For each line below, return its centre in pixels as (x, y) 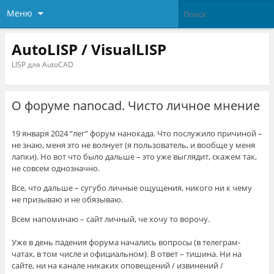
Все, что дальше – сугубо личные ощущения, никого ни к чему (131, 188)
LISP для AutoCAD (42, 64)
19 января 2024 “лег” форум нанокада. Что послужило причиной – (137, 134)
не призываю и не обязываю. (67, 200)
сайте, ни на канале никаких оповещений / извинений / (117, 266)
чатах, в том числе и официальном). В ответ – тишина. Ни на (126, 254)
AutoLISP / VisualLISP (89, 49)
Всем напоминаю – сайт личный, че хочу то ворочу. (110, 219)
